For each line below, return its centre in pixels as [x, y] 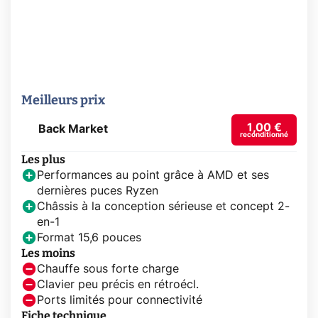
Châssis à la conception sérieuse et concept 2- [163, 206]
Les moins [48, 253]
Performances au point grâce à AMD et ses [153, 175]
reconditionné [264, 135]
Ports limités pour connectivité [120, 300]
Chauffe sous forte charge [108, 269]
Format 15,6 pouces [89, 237]
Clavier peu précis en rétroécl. [118, 284]
